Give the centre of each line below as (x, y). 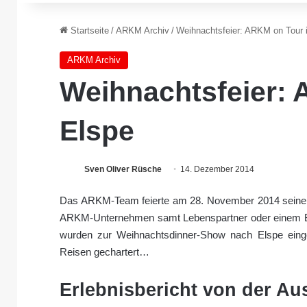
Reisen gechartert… (105, 252)
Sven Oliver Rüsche (123, 169)
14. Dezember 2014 (217, 169)
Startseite (88, 30)
